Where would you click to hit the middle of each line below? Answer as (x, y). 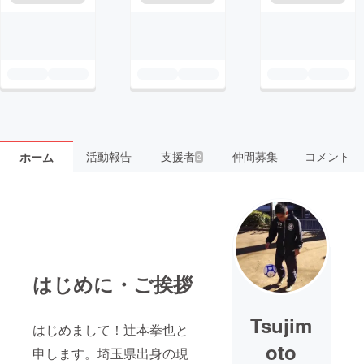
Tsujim (282, 325)
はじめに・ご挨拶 (113, 284)
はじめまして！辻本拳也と (110, 330)
